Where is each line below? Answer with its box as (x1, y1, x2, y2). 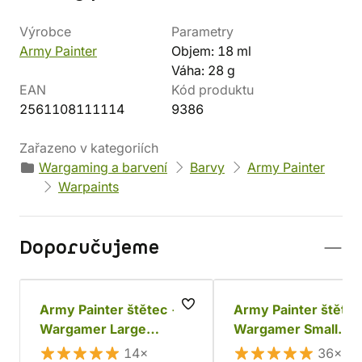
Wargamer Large (40, 321, 146, 337)
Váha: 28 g (171, 62, 235, 78)
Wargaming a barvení (39, 159, 167, 175)
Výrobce (19, 23, 71, 40)
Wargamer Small (234, 321, 338, 337)
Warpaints (58, 179, 119, 195)
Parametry (171, 23, 234, 40)
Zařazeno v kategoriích (19, 140, 158, 156)
